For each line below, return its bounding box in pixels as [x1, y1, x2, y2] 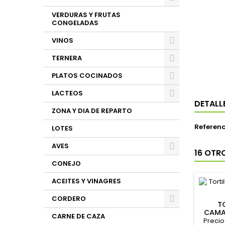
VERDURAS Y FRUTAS [52, 10, 121, 20]
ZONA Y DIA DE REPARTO [52, 106, 132, 116]
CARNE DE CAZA [52, 211, 105, 221]
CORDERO [52, 194, 86, 203]
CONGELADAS [52, 18, 98, 28]
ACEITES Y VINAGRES [52, 176, 121, 186]
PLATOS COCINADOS [52, 71, 123, 80]
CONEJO [52, 159, 81, 168]
